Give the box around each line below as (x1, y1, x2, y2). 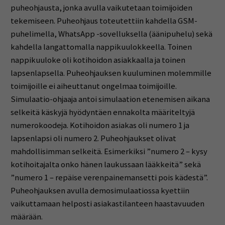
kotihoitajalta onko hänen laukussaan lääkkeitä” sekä (10, 159, 201, 170)
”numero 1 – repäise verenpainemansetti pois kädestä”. (10, 172, 208, 183)
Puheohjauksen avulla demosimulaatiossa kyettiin (10, 185, 189, 196)
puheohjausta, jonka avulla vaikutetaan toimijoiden (10, 2, 192, 13)
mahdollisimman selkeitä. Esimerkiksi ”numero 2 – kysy (10, 146, 207, 157)
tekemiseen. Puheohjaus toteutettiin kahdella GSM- (10, 15, 197, 26)
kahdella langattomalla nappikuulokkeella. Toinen (10, 41, 192, 52)
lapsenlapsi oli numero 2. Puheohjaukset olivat (10, 133, 176, 144)
